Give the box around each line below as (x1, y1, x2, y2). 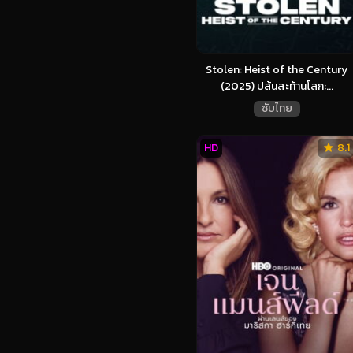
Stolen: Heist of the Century (206, 61, 347, 79)
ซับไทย (261, 100, 292, 117)
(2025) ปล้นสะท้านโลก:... (220, 78, 333, 95)
